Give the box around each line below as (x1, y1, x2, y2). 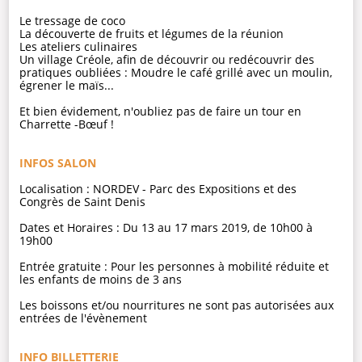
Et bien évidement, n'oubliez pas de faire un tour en (19, 103, 302, 119)
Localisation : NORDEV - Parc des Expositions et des (19, 180, 297, 196)
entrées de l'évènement (19, 309, 148, 326)
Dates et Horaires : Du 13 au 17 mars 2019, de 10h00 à (19, 219, 314, 235)
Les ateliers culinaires (19, 38, 138, 54)
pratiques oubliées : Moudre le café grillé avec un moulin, (19, 64, 333, 80)
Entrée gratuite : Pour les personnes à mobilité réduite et (19, 258, 330, 274)
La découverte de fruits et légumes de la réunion (19, 25, 284, 41)
